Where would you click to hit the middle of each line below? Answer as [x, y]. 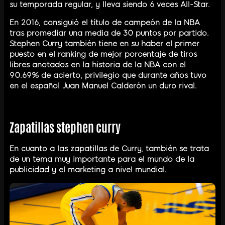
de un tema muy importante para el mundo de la [102, 159]
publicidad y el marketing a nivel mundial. [88, 170]
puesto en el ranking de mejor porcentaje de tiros [103, 54]
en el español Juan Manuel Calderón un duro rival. [103, 86]
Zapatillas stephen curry [65, 127]
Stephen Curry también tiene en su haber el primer [104, 44]
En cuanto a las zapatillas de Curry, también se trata [109, 149]
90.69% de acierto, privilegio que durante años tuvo [108, 76]
